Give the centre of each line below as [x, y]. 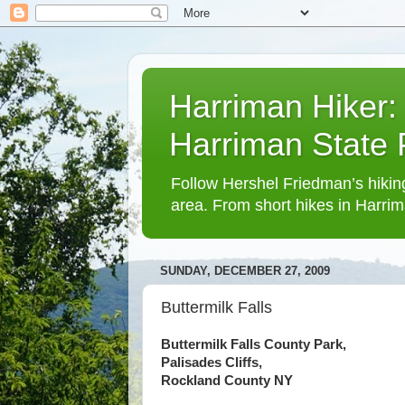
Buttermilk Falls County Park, [254, 344]
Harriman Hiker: [283, 106]
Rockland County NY [227, 381]
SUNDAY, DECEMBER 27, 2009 [245, 271]
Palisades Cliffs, [212, 363]
